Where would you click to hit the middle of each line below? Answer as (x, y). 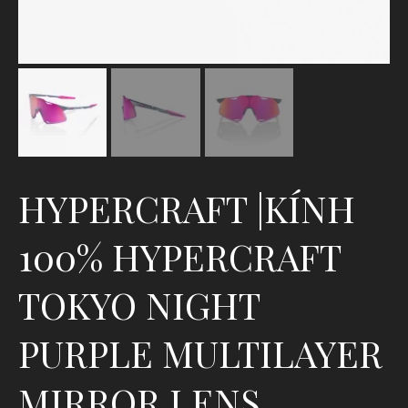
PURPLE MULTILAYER (200, 353)
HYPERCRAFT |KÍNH (187, 209)
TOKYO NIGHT (139, 305)
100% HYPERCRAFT (179, 257)
